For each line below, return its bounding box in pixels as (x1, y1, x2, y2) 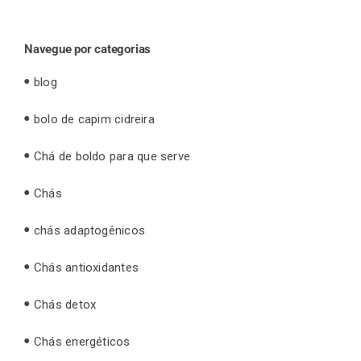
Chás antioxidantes (34, 259, 139, 275)
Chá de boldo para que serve (34, 148, 191, 164)
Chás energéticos (34, 334, 131, 349)
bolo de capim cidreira (34, 111, 155, 127)
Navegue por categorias (24, 41, 151, 56)
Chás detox (34, 297, 97, 312)
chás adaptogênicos (34, 222, 146, 238)
